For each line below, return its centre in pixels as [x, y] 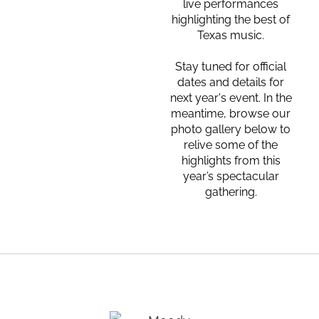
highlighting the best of [231, 19]
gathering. [231, 192]
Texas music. [231, 35]
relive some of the [231, 145]
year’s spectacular [231, 176]
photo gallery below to [231, 129]
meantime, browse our [231, 113]
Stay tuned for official [231, 66]
